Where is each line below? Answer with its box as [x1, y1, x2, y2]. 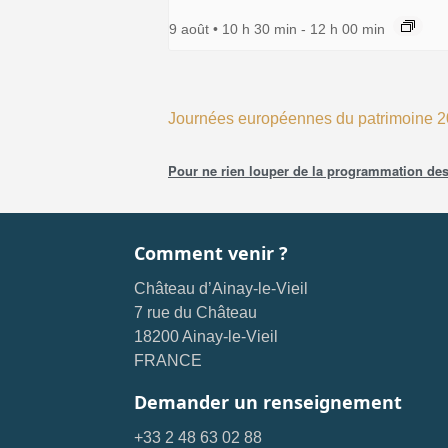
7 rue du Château [134, 304, 258, 322]
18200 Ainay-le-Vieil [134, 328, 279, 346]
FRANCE [134, 352, 203, 370]
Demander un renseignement [134, 390, 403, 415]
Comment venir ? [134, 241, 289, 266]
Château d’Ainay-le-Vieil [134, 280, 309, 298]
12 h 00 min [310, 21, 385, 38]
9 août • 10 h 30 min [169, 21, 297, 38]
